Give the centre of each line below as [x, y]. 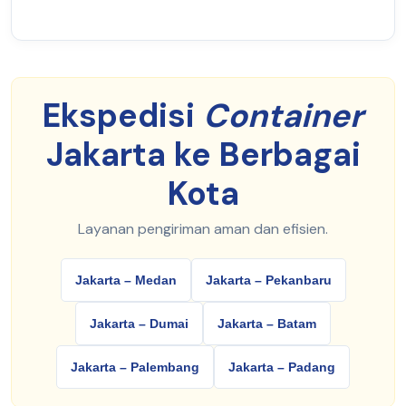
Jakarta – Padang [282, 367]
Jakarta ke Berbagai [203, 155]
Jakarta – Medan [126, 280]
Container [283, 116]
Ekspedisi [123, 116]
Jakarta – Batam [267, 324]
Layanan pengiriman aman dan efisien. [203, 229]
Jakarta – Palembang [135, 367]
